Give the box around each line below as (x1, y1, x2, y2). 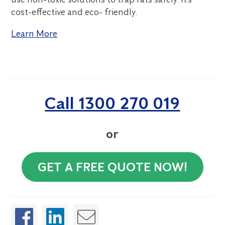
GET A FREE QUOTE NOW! (37, 159, 187, 175)
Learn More (11, 28, 58, 39)
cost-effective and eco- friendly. (11, 7, 138, 18)
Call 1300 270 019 (45, 92, 180, 114)
